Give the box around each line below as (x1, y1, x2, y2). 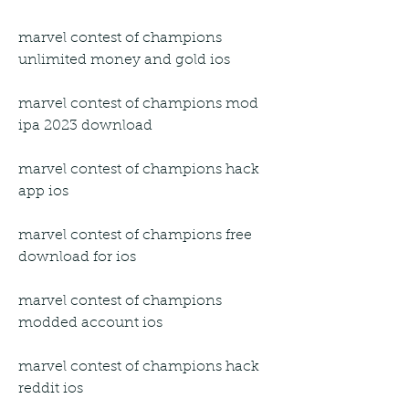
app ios (18, 184, 68, 199)
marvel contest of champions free (18, 227, 252, 243)
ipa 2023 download (18, 118, 152, 133)
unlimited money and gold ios (18, 52, 230, 68)
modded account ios (18, 315, 163, 330)
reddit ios (18, 381, 83, 396)
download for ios (18, 249, 136, 265)
